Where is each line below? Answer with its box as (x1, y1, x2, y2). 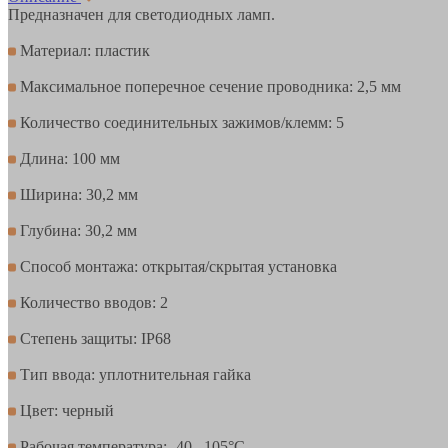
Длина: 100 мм (16, 149, 120, 167)
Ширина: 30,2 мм (16, 185, 138, 203)
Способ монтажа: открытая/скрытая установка (16, 257, 337, 275)
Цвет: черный (16, 401, 114, 419)
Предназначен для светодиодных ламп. (8, 5, 275, 23)
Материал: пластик (16, 41, 150, 59)
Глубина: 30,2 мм (16, 221, 137, 239)
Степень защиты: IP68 (16, 329, 171, 347)
